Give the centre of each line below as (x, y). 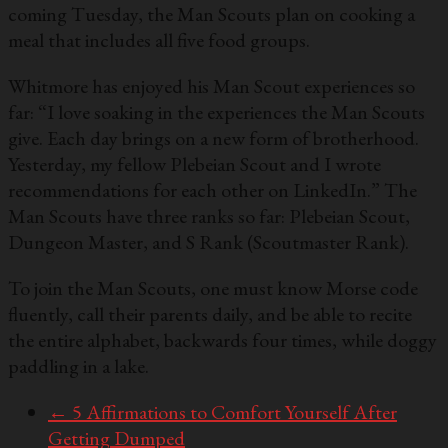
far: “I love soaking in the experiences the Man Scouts (216, 112)
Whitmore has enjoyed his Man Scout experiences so (211, 86)
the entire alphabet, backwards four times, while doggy (222, 340)
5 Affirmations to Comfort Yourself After (232, 412)
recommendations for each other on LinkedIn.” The (212, 190)
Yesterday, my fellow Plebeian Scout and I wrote (194, 164)
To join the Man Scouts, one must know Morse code (213, 288)
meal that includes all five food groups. (159, 40)
